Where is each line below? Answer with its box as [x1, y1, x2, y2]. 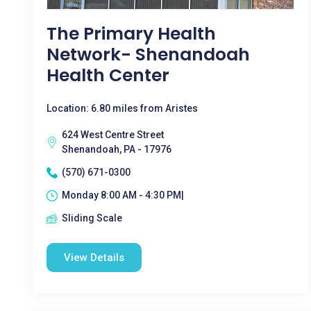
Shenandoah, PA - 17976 [62, 144, 171, 155]
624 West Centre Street [62, 129, 164, 140]
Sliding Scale [62, 212, 122, 224]
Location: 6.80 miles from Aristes [47, 103, 198, 114]
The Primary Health [47, 22, 216, 46]
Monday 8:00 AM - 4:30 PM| [62, 190, 184, 201]
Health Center [47, 63, 169, 87]
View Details [64, 251, 124, 264]
